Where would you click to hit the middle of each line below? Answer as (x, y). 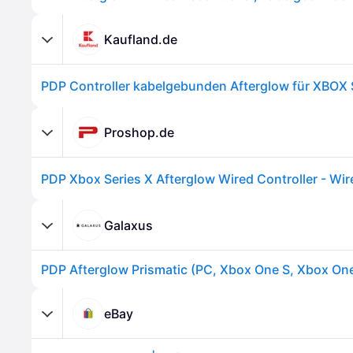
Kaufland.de (141, 39)
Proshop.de (139, 132)
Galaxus (128, 225)
